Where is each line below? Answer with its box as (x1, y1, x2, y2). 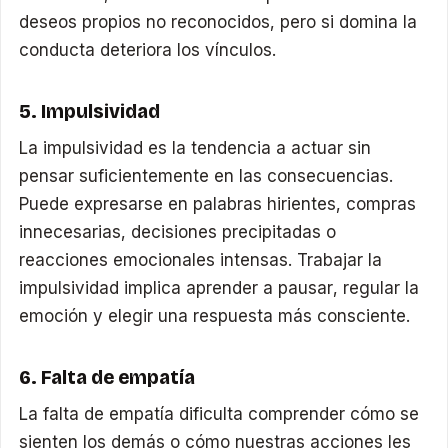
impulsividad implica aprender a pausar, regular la (19, 278, 420, 299)
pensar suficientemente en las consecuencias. (19, 166, 394, 187)
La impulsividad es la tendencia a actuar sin (19, 138, 372, 159)
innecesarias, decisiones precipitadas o (19, 222, 337, 243)
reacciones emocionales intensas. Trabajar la (19, 250, 383, 271)
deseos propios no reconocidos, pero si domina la (19, 12, 418, 33)
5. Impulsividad (19, 99, 161, 124)
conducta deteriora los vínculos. (19, 40, 277, 61)
